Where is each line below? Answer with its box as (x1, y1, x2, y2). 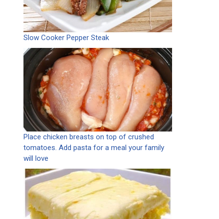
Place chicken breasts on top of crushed (23, 132, 154, 142)
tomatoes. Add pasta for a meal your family (23, 143, 164, 153)
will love (23, 154, 48, 163)
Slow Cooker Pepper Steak (23, 33, 109, 43)
